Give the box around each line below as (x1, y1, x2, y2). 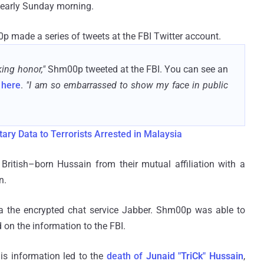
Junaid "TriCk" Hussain (146, 250, 244, 262)
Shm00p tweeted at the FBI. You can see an (47, 63, 229, 75)
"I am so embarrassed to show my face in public (26, 79, 229, 91)
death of (106, 250, 146, 262)
